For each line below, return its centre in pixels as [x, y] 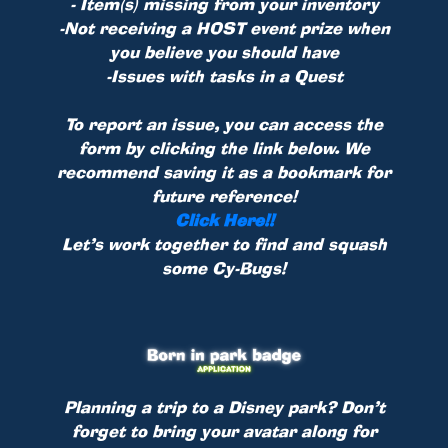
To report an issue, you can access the [224, 124]
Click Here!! [224, 220]
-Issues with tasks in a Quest [224, 76]
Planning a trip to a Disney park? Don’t [224, 406]
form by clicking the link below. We [224, 148]
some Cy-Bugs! [224, 268]
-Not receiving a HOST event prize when [224, 28]
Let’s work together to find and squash [224, 244]
